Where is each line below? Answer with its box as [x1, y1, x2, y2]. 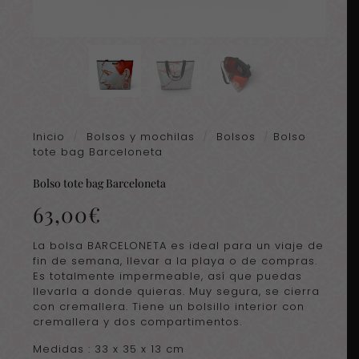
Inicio [32, 129, 65, 145]
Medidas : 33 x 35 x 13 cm [32, 341, 184, 357]
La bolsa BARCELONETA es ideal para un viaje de [32, 238, 324, 254]
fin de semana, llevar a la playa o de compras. [32, 253, 317, 269]
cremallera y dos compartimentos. [32, 314, 242, 330]
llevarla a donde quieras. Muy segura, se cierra [32, 284, 320, 300]
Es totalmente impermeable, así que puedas [32, 268, 302, 284]
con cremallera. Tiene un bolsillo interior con [32, 299, 305, 315]
